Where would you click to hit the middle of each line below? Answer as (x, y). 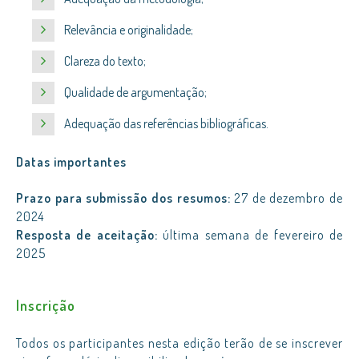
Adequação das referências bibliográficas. (166, 123)
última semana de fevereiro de (250, 235)
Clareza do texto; (105, 61)
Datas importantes (71, 162)
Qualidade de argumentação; (135, 92)
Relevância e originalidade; (129, 30)
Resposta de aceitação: (87, 235)
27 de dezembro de (286, 198)
